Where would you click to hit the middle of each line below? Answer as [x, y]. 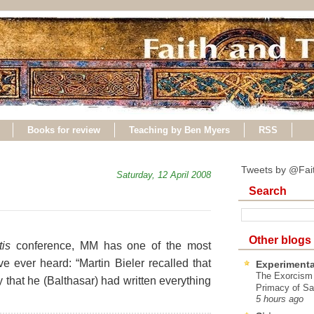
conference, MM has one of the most [111, 245]
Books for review [64, 130]
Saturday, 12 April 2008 [164, 175]
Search [268, 190]
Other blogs [280, 239]
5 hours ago [280, 299]
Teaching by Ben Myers [179, 130]
